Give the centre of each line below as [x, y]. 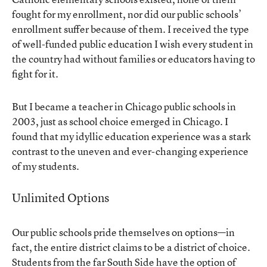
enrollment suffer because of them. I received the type [131, 29]
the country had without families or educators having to [133, 58]
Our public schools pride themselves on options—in [123, 232]
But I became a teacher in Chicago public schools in [124, 106]
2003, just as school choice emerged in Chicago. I [120, 121]
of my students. [46, 166]
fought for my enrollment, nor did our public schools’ [127, 14]
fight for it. [35, 73]
